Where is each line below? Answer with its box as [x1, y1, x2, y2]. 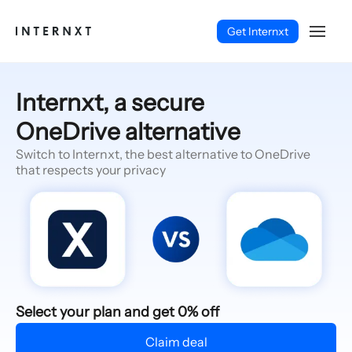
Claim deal [145, 334, 207, 350]
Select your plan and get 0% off [16, 303, 219, 321]
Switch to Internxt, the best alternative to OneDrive [16, 146, 310, 162]
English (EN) [9, 291, 90, 309]
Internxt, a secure [16, 88, 204, 117]
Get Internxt [227, 24, 288, 38]
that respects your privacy [16, 162, 166, 178]
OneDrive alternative [16, 117, 240, 146]
